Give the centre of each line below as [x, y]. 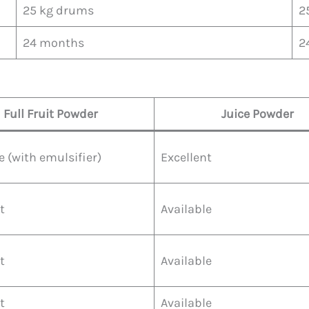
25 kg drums [58, 10]
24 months [53, 42]
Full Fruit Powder [51, 113]
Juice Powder [258, 113]
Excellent [186, 157]
